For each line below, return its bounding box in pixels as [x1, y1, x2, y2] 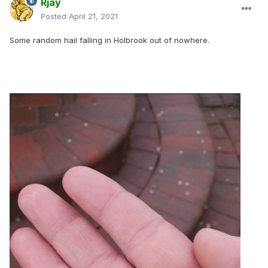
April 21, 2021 [69, 11, 118, 22]
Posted [41, 11, 69, 22]
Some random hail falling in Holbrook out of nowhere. [10, 35, 209, 45]
